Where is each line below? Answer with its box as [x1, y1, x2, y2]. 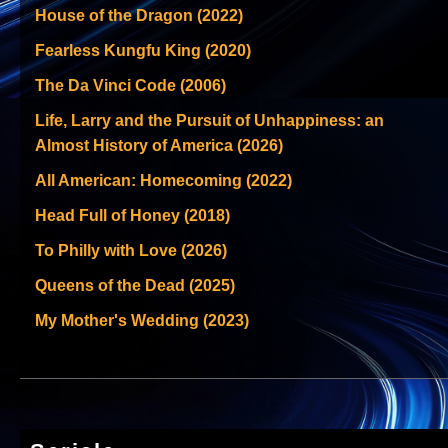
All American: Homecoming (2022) [35, 172, 292, 190]
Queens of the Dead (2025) [35, 277, 235, 295]
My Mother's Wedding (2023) [35, 312, 249, 330]
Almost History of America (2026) [35, 137, 283, 155]
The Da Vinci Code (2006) [35, 77, 226, 95]
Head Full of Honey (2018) [35, 207, 230, 225]
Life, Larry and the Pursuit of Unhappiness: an [35, 112, 384, 130]
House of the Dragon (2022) [35, 7, 243, 25]
